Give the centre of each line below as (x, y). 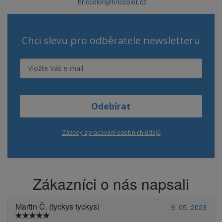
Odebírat (111, 106)
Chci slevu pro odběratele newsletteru (111, 40)
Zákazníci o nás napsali (111, 184)
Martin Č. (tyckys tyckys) (57, 206)
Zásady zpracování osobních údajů (111, 133)
